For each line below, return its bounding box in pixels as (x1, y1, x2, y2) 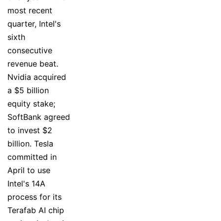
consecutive (7, 45, 52, 55)
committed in (7, 151, 57, 162)
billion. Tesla (7, 138, 53, 148)
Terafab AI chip (7, 205, 64, 215)
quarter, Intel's (7, 18, 61, 29)
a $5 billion (7, 85, 49, 95)
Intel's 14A (7, 178, 45, 188)
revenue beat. (7, 58, 58, 69)
